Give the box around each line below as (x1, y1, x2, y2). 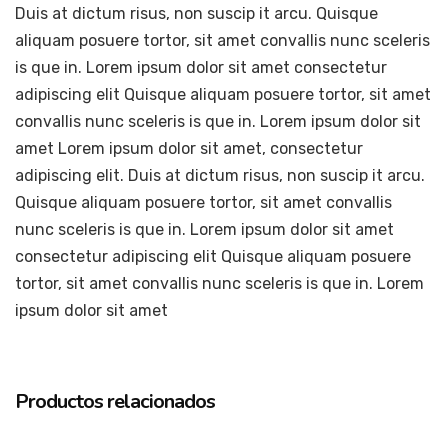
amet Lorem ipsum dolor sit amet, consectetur (15, 138, 363, 158)
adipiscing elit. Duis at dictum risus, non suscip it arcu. (15, 165, 425, 185)
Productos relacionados (15, 387, 215, 415)
